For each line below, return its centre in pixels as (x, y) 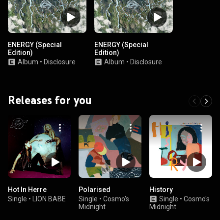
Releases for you (50, 100)
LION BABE (49, 199)
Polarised (95, 190)
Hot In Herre (27, 190)
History (161, 190)
